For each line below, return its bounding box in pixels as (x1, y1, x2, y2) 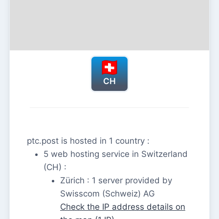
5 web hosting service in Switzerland (44, 149, 188, 159)
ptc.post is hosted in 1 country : (27, 136, 150, 146)
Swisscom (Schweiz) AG (60, 189, 155, 199)
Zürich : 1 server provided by (60, 175, 172, 186)
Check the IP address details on (60, 202, 185, 212)
